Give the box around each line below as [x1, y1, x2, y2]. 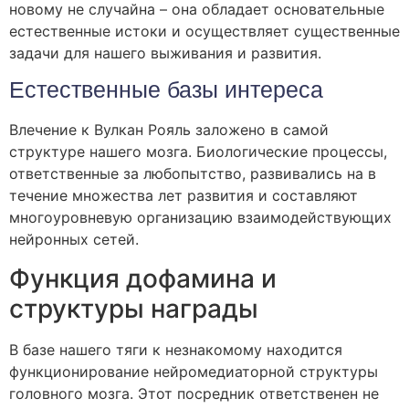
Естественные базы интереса [9, 74, 323, 107]
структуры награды [9, 292, 258, 324]
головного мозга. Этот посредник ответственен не [9, 383, 379, 403]
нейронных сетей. [9, 230, 139, 249]
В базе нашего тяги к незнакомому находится [9, 340, 342, 359]
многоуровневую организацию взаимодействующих [9, 208, 392, 227]
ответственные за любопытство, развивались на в [9, 164, 376, 184]
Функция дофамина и [9, 262, 277, 294]
